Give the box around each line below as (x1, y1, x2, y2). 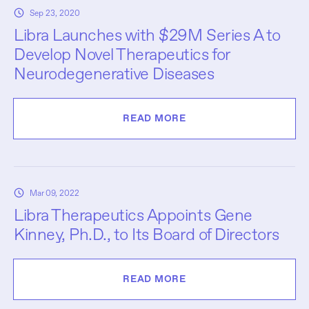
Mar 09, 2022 (30, 188, 79, 198)
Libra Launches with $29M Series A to (14, 25, 281, 45)
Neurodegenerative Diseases (14, 63, 215, 83)
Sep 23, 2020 (30, 8, 80, 18)
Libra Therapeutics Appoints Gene (14, 205, 252, 225)
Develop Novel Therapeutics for (14, 44, 230, 64)
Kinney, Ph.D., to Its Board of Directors (14, 224, 279, 244)
